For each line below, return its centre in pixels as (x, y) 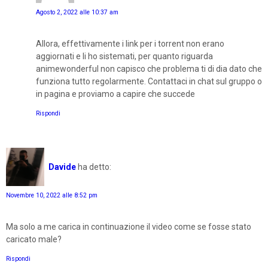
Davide (62, 167)
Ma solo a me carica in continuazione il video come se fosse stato (129, 226)
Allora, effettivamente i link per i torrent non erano (130, 44)
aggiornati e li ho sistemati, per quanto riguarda (124, 57)
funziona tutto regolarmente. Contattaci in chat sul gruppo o (149, 82)
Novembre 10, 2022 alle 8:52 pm (52, 195)
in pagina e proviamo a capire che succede (115, 94)
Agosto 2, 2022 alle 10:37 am (77, 13)
